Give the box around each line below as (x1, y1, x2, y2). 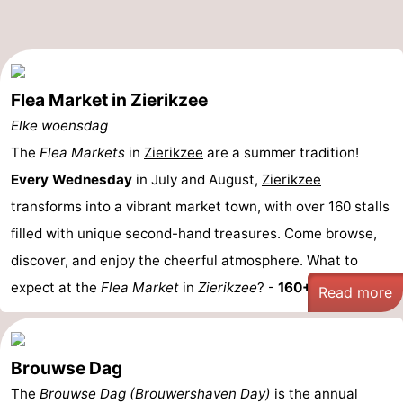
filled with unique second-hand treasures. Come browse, (11, 225, 377, 242)
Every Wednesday (11, 171, 132, 188)
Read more (318, 283, 392, 301)
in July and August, (132, 171, 262, 188)
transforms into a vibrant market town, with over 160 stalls (11, 198, 390, 215)
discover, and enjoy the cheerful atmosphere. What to (11, 252, 358, 269)
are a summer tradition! (203, 144, 359, 161)
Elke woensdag (11, 117, 108, 134)
